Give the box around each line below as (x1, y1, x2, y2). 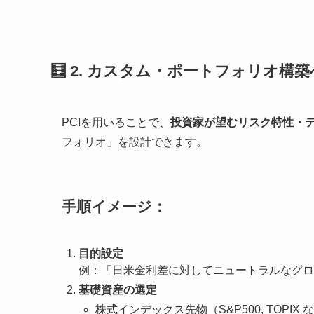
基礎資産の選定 (78, 284, 157, 296)
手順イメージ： (62, 198, 167, 214)
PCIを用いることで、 (62, 116, 170, 129)
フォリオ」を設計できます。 (62, 136, 207, 149)
